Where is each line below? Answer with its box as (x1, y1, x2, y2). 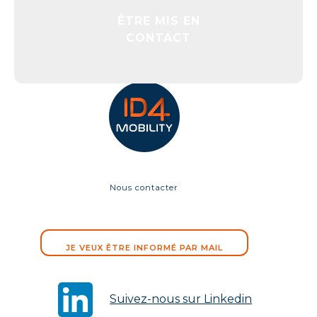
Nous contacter (110, 182, 179, 192)
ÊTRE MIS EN (117, 14, 200, 28)
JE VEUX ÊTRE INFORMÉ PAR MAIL (65, 242, 223, 253)
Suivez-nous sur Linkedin (110, 292, 253, 306)
